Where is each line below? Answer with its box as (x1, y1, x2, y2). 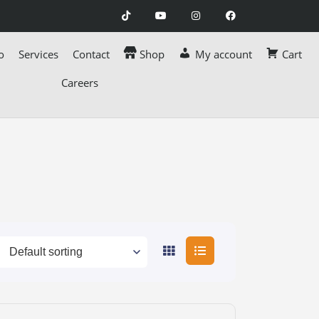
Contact (72, 47, 110, 61)
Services (18, 47, 58, 61)
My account (194, 47, 252, 61)
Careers (61, 75, 98, 90)
